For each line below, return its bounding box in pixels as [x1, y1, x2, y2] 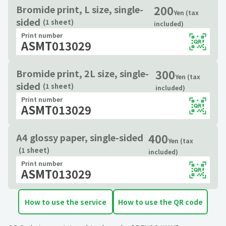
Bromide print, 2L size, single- [16, 67, 149, 80]
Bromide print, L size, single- [16, 3, 143, 16]
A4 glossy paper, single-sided [16, 131, 143, 144]
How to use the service [25, 197, 106, 207]
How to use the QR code [118, 197, 203, 207]
